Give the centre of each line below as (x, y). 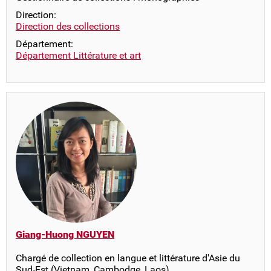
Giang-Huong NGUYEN (65, 234)
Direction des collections (68, 26)
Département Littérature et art (78, 55)
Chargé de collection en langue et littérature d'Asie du (128, 258)
